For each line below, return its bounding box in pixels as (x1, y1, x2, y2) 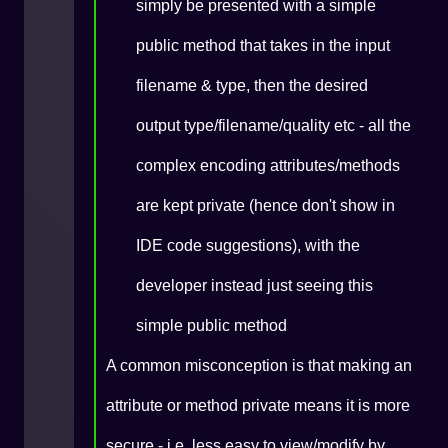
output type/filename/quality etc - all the (136, 117, 411, 134)
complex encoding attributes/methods (136, 157, 400, 174)
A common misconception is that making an (106, 357, 412, 374)
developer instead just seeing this (136, 277, 373, 294)
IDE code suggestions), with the (136, 237, 360, 254)
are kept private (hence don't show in (136, 197, 395, 214)
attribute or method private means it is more (106, 397, 410, 414)
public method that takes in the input (136, 37, 390, 54)
